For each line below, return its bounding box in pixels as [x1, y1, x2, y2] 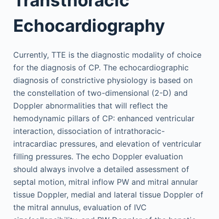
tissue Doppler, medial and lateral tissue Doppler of [13, 189, 203, 199]
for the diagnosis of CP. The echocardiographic [13, 62, 189, 72]
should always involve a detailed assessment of [13, 164, 189, 174]
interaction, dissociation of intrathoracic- [13, 126, 165, 136]
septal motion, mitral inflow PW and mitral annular [13, 176, 198, 187]
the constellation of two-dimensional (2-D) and [13, 88, 188, 98]
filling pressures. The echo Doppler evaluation [13, 151, 183, 161]
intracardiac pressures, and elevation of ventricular [13, 138, 201, 149]
